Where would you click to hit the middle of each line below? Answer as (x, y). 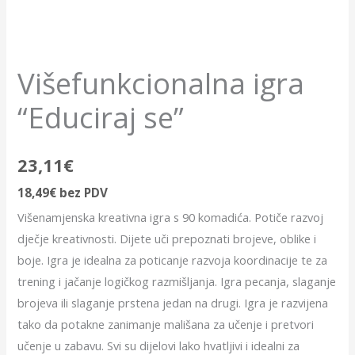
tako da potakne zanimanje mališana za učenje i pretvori (166, 324)
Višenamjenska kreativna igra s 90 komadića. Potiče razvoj (171, 217)
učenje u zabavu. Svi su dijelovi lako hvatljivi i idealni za (159, 345)
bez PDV (82, 192)
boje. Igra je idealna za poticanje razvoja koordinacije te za (173, 260)
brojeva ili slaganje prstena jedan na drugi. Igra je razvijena (173, 302)
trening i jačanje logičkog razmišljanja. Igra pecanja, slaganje (177, 281)
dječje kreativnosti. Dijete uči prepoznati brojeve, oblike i (167, 238)
